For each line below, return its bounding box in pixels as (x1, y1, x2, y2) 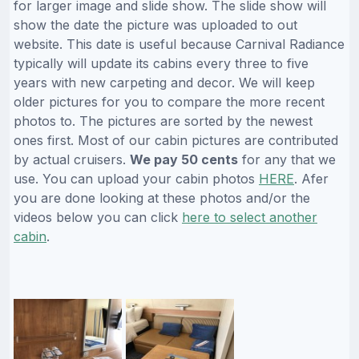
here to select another (182, 209, 317, 226)
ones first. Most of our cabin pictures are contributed (14, 132, 338, 149)
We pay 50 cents (130, 151, 238, 168)
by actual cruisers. (14, 151, 130, 168)
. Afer (294, 171, 329, 188)
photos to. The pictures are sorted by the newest (14, 113, 313, 130)
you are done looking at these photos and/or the (14, 190, 310, 207)
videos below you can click (14, 209, 182, 226)
